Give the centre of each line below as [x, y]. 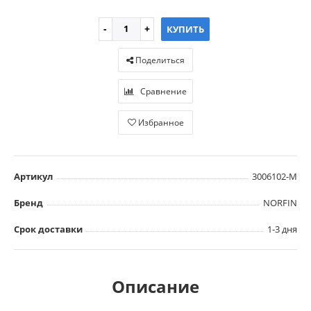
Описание [155, 286]
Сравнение [163, 91]
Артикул [33, 176]
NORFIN [280, 202]
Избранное [161, 122]
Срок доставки [48, 229]
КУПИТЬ [185, 29]
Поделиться [159, 60]
